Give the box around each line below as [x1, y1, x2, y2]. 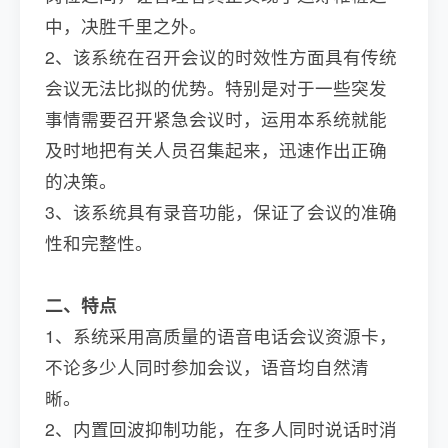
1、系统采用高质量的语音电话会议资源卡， [45, 323, 397, 349]
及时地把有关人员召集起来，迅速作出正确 [45, 137, 387, 163]
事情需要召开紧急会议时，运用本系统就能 [45, 106, 387, 132]
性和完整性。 [45, 230, 153, 256]
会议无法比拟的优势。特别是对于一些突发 [45, 75, 387, 101]
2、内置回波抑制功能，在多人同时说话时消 [45, 416, 397, 442]
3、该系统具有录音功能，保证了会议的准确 [45, 199, 397, 225]
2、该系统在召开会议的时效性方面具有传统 [45, 44, 397, 70]
